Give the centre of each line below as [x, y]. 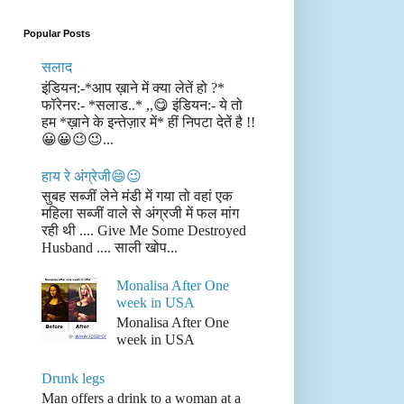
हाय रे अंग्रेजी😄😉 [92, 176]
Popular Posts [57, 34]
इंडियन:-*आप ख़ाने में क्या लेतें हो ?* [135, 87]
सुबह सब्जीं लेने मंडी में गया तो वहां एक [137, 197]
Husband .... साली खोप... [110, 248]
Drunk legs [73, 378]
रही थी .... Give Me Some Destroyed [144, 231]
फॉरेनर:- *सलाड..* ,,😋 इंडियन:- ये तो [142, 105]
